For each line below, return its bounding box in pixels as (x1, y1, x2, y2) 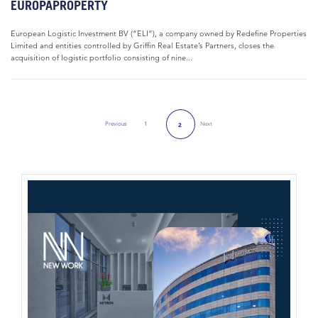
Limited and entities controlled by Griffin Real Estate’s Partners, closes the (11, 40, 274, 50)
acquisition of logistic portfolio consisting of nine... (11, 53, 192, 62)
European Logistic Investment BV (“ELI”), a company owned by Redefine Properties (11, 28, 307, 38)
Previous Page (115, 124, 151, 131)
